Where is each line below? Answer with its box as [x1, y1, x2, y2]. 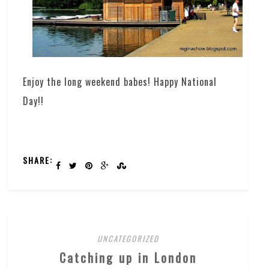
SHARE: [23, 154, 53, 167]
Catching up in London [59, 249, 197, 267]
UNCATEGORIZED [97, 232, 159, 245]
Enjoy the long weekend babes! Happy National [23, 74, 217, 89]
